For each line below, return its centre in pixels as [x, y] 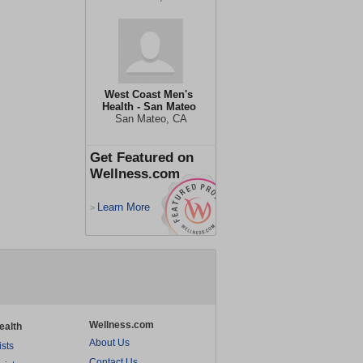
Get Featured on [142, 158]
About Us [109, 343]
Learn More [124, 207]
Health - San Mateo [149, 107]
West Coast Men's [149, 94]
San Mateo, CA [151, 119]
